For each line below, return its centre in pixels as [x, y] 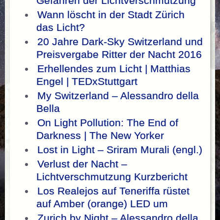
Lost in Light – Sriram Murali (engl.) [120, 150]
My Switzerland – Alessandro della [118, 96]
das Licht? [61, 28]
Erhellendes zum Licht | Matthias [114, 69]
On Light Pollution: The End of [108, 123]
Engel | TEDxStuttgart [87, 82]
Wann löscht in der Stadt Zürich [111, 15]
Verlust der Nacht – [82, 164]
